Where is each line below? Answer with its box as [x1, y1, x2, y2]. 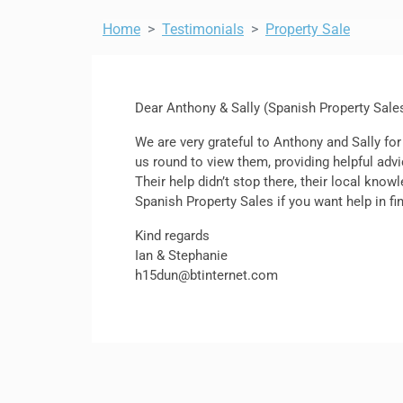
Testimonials [162, 20, 244, 38]
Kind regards [135, 227, 210, 244]
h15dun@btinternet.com [135, 266, 278, 283]
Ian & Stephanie [135, 246, 228, 264]
